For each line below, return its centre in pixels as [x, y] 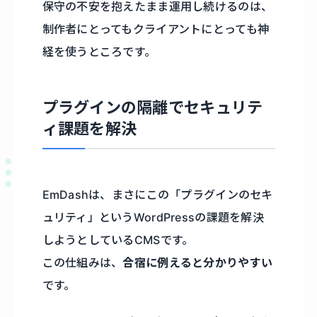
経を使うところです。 [99, 51]
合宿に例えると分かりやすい [198, 262]
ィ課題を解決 [90, 128]
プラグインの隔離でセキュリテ [152, 107]
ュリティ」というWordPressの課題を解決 [153, 217]
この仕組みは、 [82, 262]
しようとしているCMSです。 [118, 240]
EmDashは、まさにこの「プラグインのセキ [157, 194]
